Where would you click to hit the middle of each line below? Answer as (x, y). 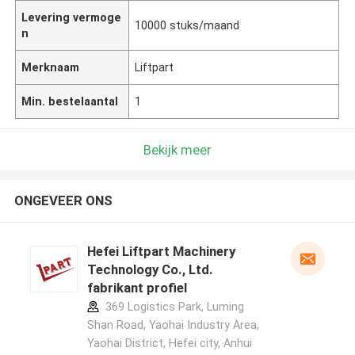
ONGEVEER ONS (63, 201)
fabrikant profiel (137, 288)
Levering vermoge (72, 17)
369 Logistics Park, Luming (173, 307)
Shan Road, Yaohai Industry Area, (173, 325)
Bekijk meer (177, 149)
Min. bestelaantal (70, 101)
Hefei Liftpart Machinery (161, 252)
